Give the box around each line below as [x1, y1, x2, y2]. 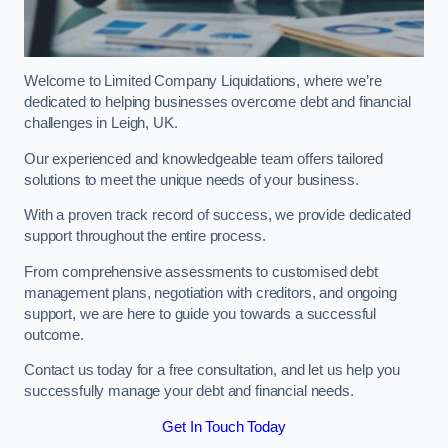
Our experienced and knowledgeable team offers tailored [24, 150, 384, 167]
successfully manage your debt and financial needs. [24, 383, 354, 400]
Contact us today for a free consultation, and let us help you [24, 362, 401, 379]
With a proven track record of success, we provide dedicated [24, 207, 411, 224]
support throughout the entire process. [24, 228, 266, 245]
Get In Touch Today [162, 418, 286, 435]
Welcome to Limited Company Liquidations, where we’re [24, 73, 382, 90]
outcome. [24, 326, 84, 343]
